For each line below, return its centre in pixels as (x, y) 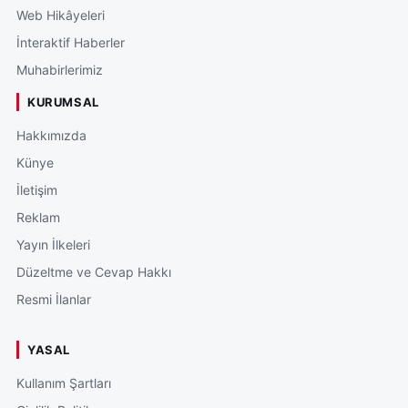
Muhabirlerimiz (60, 69)
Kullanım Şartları (64, 382)
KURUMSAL (63, 102)
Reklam (38, 217)
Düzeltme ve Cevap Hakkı (94, 271)
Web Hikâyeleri (61, 15)
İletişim (37, 189)
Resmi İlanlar (54, 299)
